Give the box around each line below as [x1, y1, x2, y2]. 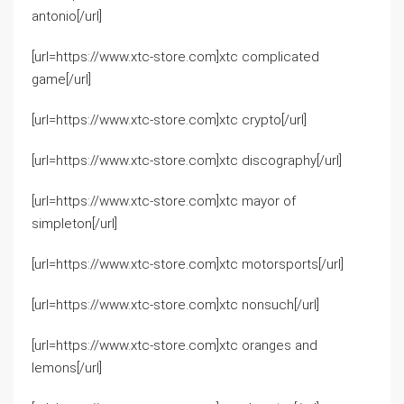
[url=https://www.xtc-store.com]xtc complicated [32, 49, 319, 65]
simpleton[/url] [32, 216, 117, 232]
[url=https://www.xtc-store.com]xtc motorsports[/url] [32, 256, 344, 272]
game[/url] [32, 71, 91, 87]
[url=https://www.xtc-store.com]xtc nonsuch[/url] [32, 297, 319, 313]
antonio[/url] [32, 8, 102, 24]
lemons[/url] [32, 360, 102, 376]
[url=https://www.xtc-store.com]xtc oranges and [32, 337, 317, 353]
